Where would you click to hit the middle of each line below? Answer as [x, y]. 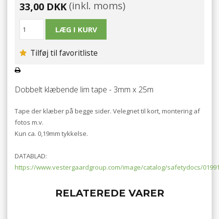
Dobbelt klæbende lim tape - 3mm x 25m [84, 90]
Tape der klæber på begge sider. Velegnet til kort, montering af [107, 111]
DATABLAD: [31, 156]
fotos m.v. [29, 122]
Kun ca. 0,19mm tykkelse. [51, 133]
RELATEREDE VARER [109, 193]
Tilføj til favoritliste [63, 53]
